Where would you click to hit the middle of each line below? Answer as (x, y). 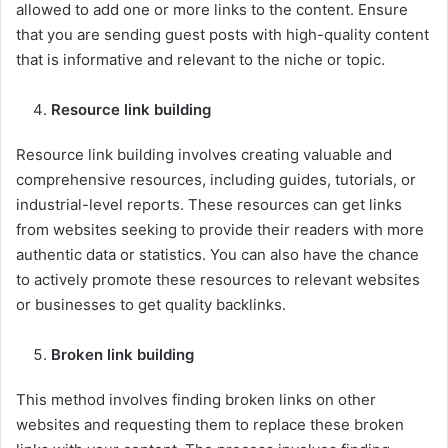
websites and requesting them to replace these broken (210, 425)
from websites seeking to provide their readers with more (220, 230)
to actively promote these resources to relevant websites (218, 280)
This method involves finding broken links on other (196, 400)
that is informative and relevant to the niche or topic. (200, 60)
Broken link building (122, 355)
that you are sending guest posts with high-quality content (222, 35)
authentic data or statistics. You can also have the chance (217, 255)
